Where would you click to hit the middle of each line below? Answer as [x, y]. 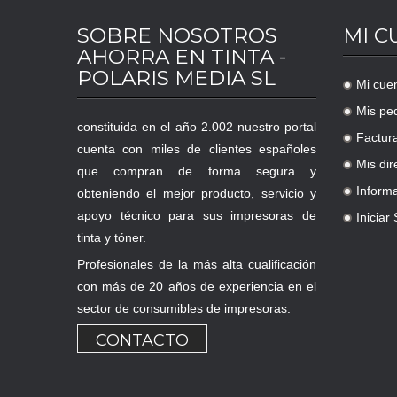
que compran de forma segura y [197, 171]
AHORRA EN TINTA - [182, 57]
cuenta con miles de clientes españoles [197, 149]
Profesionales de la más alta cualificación [197, 265]
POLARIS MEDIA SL [176, 78]
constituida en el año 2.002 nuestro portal [197, 127]
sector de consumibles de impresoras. [184, 309]
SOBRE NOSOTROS [177, 36]
